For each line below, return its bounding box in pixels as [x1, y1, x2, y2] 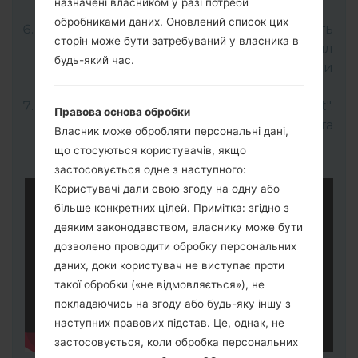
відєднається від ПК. [37, 136, 175, 152]
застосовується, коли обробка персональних [54, 336, 298, 349]
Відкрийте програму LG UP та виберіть [37, 21, 333, 37]
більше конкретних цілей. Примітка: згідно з [54, 201, 289, 215]
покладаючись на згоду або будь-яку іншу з [54, 297, 291, 311]
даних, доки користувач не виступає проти [54, 259, 284, 272]
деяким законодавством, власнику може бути [54, 221, 303, 234]
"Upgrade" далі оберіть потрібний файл [37, 40, 333, 56]
